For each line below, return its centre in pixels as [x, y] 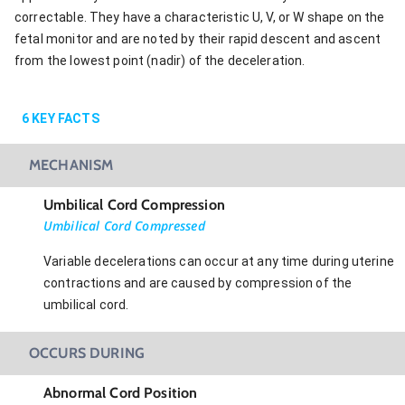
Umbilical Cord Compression [134, 204]
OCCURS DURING [87, 353]
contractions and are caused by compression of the [198, 283]
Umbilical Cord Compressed [124, 225]
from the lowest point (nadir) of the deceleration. [160, 60]
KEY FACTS [64, 118]
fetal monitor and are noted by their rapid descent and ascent [198, 38]
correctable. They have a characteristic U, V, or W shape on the [200, 17]
